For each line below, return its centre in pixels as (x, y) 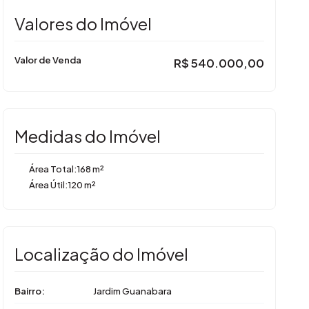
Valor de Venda (48, 59)
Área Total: (53, 168)
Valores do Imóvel (83, 23)
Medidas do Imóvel (88, 136)
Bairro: (30, 290)
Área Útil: (48, 184)
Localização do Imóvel (101, 253)
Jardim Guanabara (132, 290)
